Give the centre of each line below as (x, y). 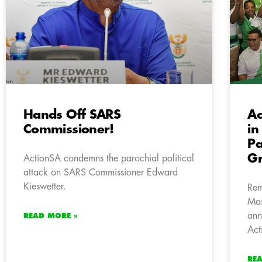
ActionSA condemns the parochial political (109, 158)
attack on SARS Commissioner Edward (101, 172)
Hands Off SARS (72, 115)
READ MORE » (51, 216)
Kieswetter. (45, 186)
